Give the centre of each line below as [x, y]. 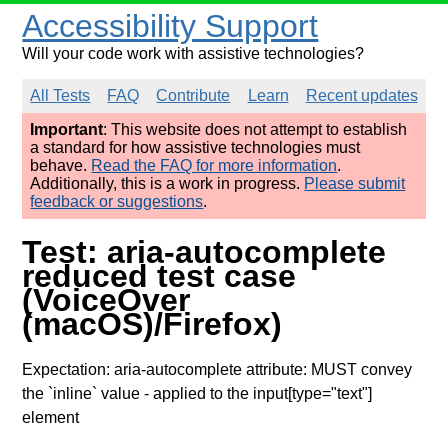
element [51, 417]
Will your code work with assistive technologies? [193, 53]
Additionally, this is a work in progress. [167, 183]
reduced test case [159, 276]
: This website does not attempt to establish [255, 129]
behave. [61, 165]
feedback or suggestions [117, 201]
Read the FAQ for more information [214, 165]
